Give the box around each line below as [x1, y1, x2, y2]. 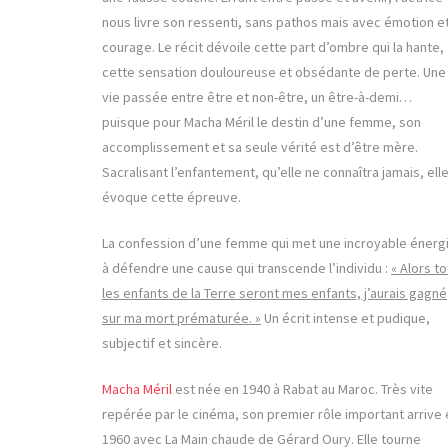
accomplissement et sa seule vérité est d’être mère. [102, 138, 418, 157]
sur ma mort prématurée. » [102, 309, 261, 328]
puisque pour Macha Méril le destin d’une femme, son [102, 113, 421, 132]
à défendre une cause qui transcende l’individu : [102, 259, 391, 278]
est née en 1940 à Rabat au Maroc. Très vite [172, 380, 433, 399]
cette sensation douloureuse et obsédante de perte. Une [102, 63, 446, 82]
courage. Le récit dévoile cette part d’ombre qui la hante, [102, 38, 444, 57]
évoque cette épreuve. [102, 188, 241, 207]
